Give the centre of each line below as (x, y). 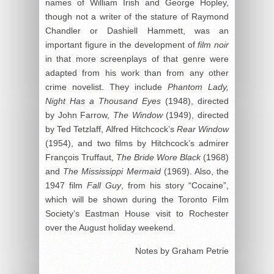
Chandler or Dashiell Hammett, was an (137, 31)
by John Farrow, (79, 115)
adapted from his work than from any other (137, 73)
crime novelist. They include (106, 87)
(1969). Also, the (195, 172)
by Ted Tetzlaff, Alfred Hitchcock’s (111, 129)
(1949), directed (196, 115)
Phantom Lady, (198, 87)
